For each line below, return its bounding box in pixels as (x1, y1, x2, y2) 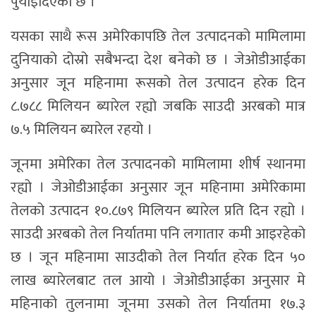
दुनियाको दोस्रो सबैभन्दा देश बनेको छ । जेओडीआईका (11, 47, 305, 72)
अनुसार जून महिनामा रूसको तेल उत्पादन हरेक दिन (11, 70, 305, 95)
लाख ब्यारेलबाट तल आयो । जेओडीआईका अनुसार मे (11, 267, 305, 293)
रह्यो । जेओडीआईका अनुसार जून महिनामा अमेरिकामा (11, 174, 305, 200)
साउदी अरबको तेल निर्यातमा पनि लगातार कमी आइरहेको (11, 221, 305, 246)
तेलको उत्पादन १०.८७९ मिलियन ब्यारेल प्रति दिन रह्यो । (11, 197, 305, 223)
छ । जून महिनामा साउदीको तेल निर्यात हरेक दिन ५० (11, 244, 305, 269)
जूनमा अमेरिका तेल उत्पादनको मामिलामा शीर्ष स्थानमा (11, 151, 305, 176)
